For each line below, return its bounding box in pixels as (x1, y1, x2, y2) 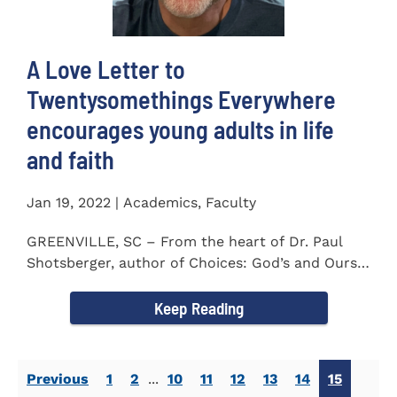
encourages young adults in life (27, 114, 334, 145)
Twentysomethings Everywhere (27, 84, 336, 115)
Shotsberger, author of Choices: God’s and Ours (27, 254, 357, 272)
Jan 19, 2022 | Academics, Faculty (27, 194, 256, 212)
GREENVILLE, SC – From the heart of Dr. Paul (27, 233, 343, 251)
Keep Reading (153, 298, 244, 319)
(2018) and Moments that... (27, 276, 212, 293)
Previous (27, 370, 89, 388)
